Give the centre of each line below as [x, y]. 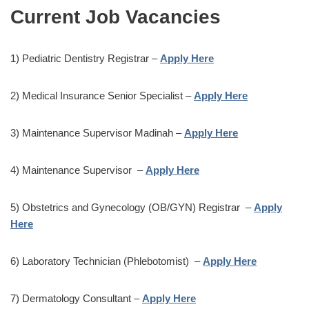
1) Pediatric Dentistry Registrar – [85, 58]
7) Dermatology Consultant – [76, 298]
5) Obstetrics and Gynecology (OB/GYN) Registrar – [132, 207]
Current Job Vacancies [116, 17]
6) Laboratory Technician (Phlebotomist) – [107, 261]
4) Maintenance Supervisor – [78, 170]
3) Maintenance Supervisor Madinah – [97, 132]
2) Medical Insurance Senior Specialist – [102, 95]
